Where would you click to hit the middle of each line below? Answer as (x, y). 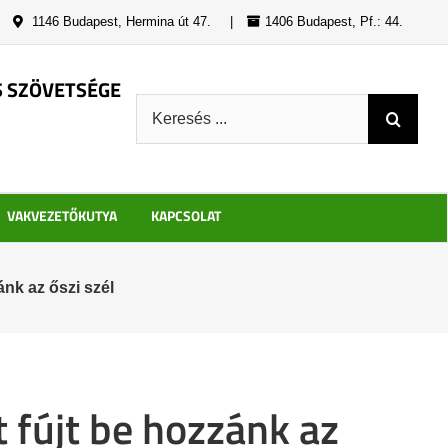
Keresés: (169, 105)
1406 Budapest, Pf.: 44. (334, 21)
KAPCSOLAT (185, 215)
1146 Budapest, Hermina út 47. (119, 21)
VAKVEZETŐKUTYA (61, 215)
